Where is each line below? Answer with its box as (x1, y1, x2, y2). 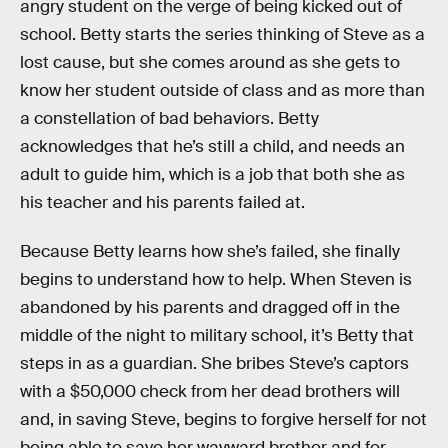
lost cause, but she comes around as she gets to (20, 51, 400, 73)
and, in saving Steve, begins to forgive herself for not (20, 409, 427, 431)
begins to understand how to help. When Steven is (20, 269, 412, 291)
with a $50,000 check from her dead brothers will (20, 381, 400, 403)
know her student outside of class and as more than (20, 79, 425, 101)
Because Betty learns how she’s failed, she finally (20, 241, 400, 263)
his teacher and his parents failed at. (20, 191, 305, 213)
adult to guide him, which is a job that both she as (20, 163, 405, 185)
